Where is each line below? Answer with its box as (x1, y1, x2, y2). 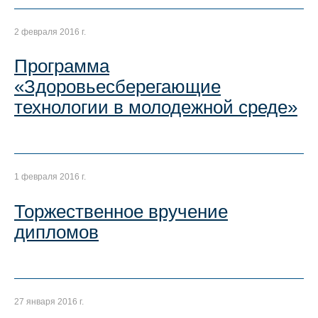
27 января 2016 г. (14, 297, 84, 307)
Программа (14, 55, 109, 77)
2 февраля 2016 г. (14, 26, 86, 37)
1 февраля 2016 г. (14, 172, 86, 182)
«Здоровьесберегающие (14, 75, 221, 97)
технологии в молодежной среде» (14, 96, 297, 118)
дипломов (14, 221, 99, 243)
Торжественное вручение (14, 200, 228, 222)
